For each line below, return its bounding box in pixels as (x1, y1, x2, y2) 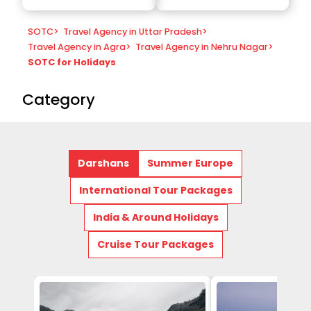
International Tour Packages (78, 183, 233, 197)
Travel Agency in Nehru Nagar (135, 40, 269, 53)
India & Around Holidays (92, 210, 219, 224)
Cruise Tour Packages (97, 237, 214, 251)
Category (22, 88, 95, 110)
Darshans (78, 155, 129, 170)
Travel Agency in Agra (28, 40, 126, 53)
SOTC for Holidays (28, 56, 116, 68)
